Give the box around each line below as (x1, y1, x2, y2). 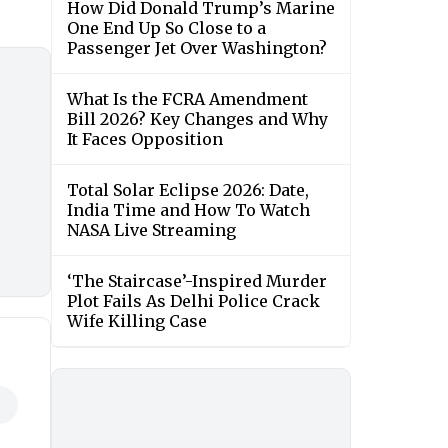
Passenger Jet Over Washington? (67, 38, 327, 59)
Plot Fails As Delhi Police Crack (67, 291, 320, 312)
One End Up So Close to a (67, 18, 266, 39)
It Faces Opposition (67, 129, 223, 150)
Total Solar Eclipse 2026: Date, (67, 180, 309, 201)
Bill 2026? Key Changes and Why (67, 109, 328, 130)
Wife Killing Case (67, 311, 207, 332)
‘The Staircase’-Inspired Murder (67, 271, 327, 292)
